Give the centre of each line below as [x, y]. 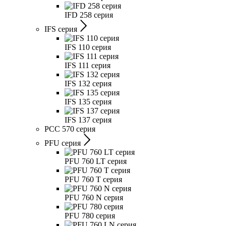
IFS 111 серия [88, 65]
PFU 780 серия [90, 216]
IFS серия [61, 29]
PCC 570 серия [70, 129]
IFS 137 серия [88, 120]
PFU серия [63, 143]
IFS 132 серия [88, 83]
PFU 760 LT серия [96, 161]
